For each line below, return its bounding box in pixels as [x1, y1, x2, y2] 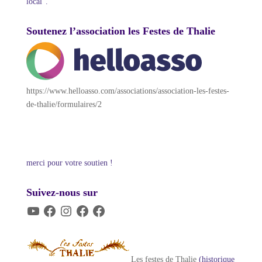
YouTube [25, 203, 56, 212]
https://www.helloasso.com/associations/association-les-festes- [26, 87, 229, 96]
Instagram [58, 203, 91, 212]
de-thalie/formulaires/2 [26, 100, 102, 109]
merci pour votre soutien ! [26, 158, 113, 168]
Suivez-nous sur [26, 187, 98, 199]
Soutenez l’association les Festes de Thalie [26, 25, 215, 37]
